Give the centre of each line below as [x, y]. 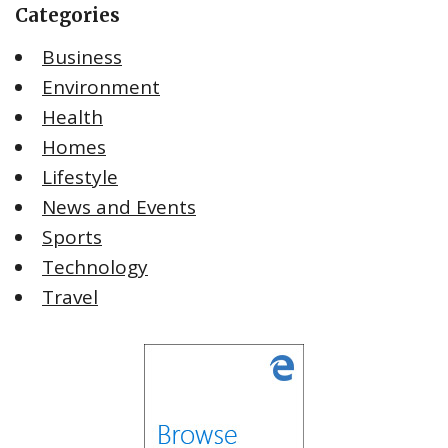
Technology [95, 267]
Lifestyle [80, 177]
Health [72, 117]
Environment [101, 87]
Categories [67, 16]
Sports [72, 237]
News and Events [119, 207]
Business [82, 57]
